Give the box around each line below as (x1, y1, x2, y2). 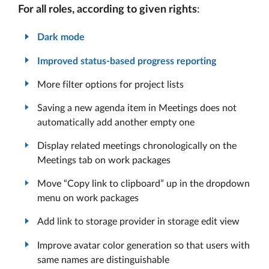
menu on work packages (37, 193, 139, 204)
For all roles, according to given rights (18, 4, 197, 16)
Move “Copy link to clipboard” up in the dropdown (37, 179, 250, 189)
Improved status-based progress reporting (37, 56, 216, 66)
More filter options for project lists (37, 79, 184, 89)
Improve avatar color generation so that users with (37, 240, 250, 250)
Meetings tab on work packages (37, 156, 171, 166)
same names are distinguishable (37, 255, 169, 265)
